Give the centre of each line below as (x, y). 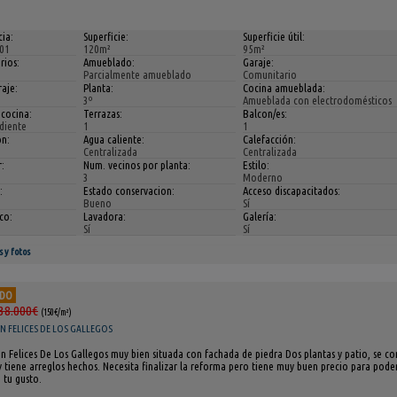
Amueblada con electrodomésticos (318, 101)
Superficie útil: (274, 37)
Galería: (260, 217)
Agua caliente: (114, 140)
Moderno (263, 178)
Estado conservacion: (129, 191)
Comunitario (270, 75)
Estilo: (257, 165)
